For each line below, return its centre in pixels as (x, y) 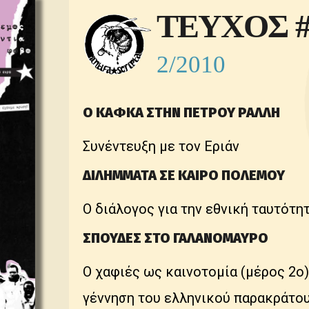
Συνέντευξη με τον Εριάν (161, 146)
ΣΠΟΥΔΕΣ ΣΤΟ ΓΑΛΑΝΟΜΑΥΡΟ (176, 238)
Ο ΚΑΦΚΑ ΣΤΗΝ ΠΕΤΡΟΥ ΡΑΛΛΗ (181, 112)
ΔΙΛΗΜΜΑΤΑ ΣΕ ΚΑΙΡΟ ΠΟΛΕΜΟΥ (184, 175)
